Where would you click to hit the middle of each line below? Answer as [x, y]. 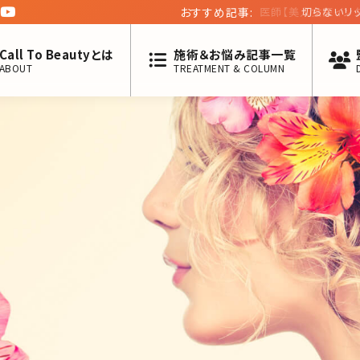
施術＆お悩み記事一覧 [235, 54]
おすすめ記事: [217, 12]
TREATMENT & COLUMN [229, 67]
